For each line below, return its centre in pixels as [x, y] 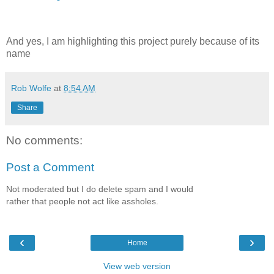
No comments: [44, 141]
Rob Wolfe [31, 88]
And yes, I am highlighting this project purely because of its [133, 42]
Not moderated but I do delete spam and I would [100, 189]
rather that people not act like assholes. [82, 202]
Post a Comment [50, 168]
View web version [137, 266]
